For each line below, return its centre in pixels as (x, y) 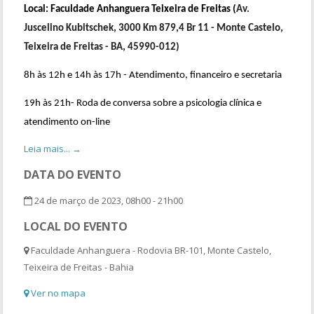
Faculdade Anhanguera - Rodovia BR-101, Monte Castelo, (150, 250)
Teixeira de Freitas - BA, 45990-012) (102, 47)
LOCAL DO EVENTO (76, 226)
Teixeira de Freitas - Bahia (79, 267)
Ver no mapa (57, 293)
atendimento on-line (67, 122)
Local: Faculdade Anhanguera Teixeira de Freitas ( (130, 9)
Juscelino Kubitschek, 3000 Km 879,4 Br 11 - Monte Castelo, (154, 28)
